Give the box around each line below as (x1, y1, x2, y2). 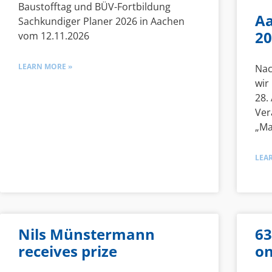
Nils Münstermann (18, 223, 155, 244)
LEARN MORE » (18, 61, 72, 72)
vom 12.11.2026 (18, 29, 89, 42)
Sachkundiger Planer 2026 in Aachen (18, 15, 185, 28)
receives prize (18, 240, 117, 261)
